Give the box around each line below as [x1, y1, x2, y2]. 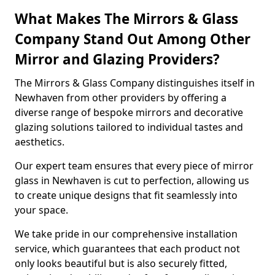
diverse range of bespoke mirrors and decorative [15, 106, 243, 119]
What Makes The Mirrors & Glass [15, 9, 238, 28]
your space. [15, 203, 68, 217]
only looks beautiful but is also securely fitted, [15, 257, 227, 270]
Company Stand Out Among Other [15, 29, 250, 48]
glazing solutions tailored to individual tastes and [15, 120, 243, 134]
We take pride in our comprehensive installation [15, 227, 238, 241]
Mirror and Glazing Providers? [15, 50, 220, 69]
